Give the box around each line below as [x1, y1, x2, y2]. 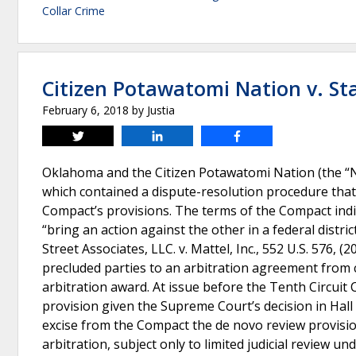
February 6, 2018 [42, 103, 129, 118]
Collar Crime [42, 3, 105, 18]
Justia [147, 103, 175, 118]
